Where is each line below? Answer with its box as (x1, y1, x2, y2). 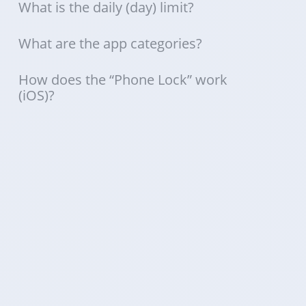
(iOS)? (18, 86, 55, 105)
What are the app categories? (18, 34, 202, 53)
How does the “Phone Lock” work (18, 70, 227, 89)
